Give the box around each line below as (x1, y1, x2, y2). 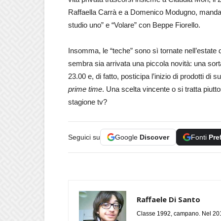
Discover (140, 133, 169, 141)
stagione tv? (68, 98, 107, 106)
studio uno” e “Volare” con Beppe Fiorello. (68, 21, 200, 29)
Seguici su (68, 133, 100, 141)
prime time (68, 85, 102, 93)
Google (115, 133, 140, 141)
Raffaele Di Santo (137, 194, 200, 204)
